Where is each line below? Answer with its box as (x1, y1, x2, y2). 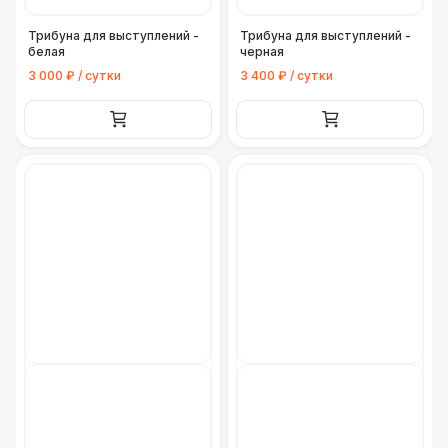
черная (240, 44, 284, 59)
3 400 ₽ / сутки (240, 68, 333, 83)
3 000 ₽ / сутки (28, 68, 121, 83)
